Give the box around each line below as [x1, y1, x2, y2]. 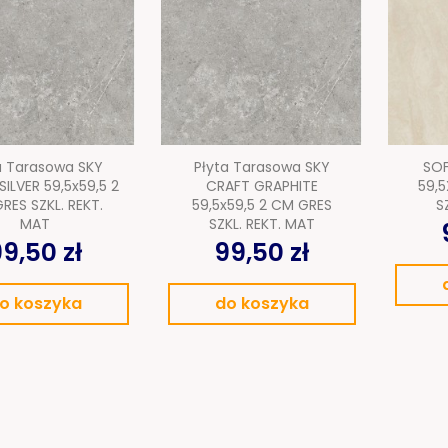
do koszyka [214, 292, 309, 316]
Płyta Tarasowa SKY [193, 157, 330, 178]
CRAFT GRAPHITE [205, 176, 318, 197]
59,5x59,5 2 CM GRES [191, 195, 332, 216]
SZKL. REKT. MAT [208, 214, 315, 235]
